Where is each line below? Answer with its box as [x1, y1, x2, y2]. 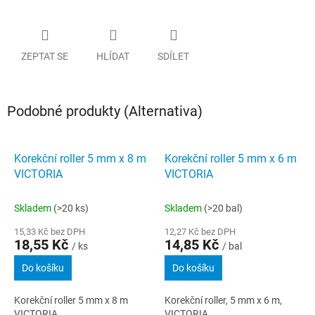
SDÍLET [157, 50, 189, 62]
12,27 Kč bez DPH [165, 226, 236, 237]
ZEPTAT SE [21, 50, 68, 62]
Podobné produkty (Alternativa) [7, 102, 202, 120]
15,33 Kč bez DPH [14, 226, 85, 237]
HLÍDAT [96, 50, 129, 62]
